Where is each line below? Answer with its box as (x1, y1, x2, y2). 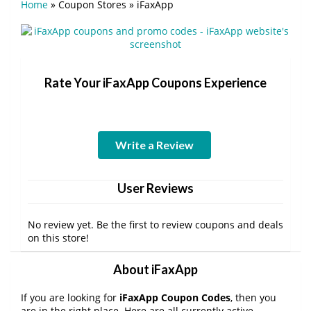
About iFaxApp (113, 261, 198, 277)
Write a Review (115, 137, 194, 151)
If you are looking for (21, 290, 119, 304)
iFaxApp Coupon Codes (119, 290, 230, 304)
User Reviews (117, 180, 194, 196)
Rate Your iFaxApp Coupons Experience (44, 74, 267, 90)
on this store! (28, 230, 89, 244)
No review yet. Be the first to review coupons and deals (28, 217, 283, 231)
